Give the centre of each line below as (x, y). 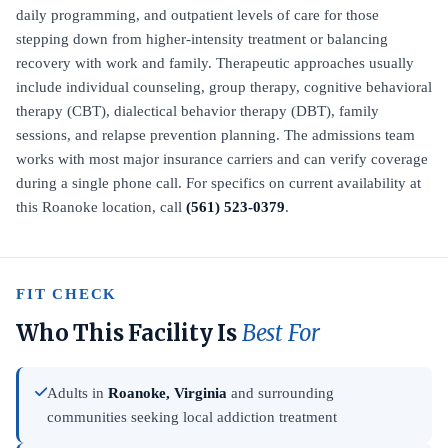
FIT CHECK (67, 294)
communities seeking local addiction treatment (192, 417)
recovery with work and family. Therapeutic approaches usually (215, 63)
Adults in (77, 393)
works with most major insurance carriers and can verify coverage (222, 159)
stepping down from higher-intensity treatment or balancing (202, 39)
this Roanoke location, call (101, 207)
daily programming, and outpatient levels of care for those (197, 15)
